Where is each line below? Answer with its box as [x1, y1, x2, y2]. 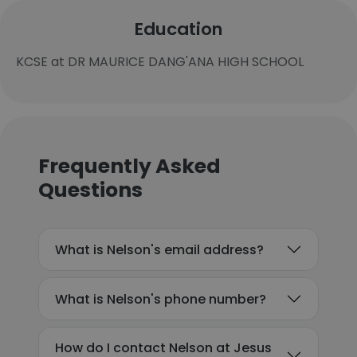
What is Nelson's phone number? [55, 289, 266, 308]
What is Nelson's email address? [55, 240, 264, 259]
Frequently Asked [38, 152, 221, 180]
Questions [38, 176, 143, 204]
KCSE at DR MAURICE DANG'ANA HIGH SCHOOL [16, 53, 304, 71]
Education [134, 17, 223, 41]
